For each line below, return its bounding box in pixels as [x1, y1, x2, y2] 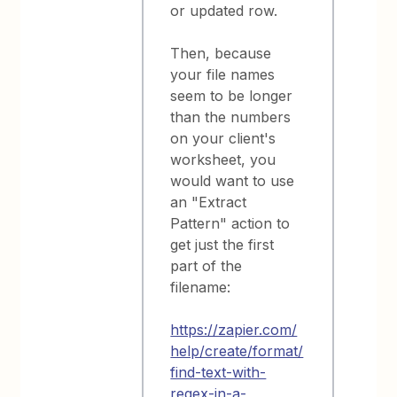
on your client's [170, 129, 276, 147]
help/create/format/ [170, 342, 304, 360]
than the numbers [170, 108, 292, 126]
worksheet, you [170, 151, 276, 168]
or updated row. [170, 2, 278, 19]
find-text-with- [170, 363, 267, 381]
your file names [170, 66, 276, 83]
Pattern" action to [170, 214, 291, 232]
